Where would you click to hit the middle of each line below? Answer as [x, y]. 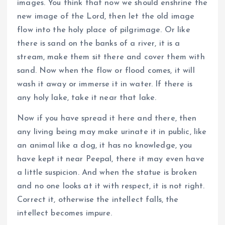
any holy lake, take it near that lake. [87, 98]
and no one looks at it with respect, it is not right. [111, 187]
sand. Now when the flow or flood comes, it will [106, 71]
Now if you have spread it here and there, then [107, 119]
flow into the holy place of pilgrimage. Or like [104, 30]
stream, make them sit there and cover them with [111, 58]
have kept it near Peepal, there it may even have [111, 159]
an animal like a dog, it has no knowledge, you [105, 146]
